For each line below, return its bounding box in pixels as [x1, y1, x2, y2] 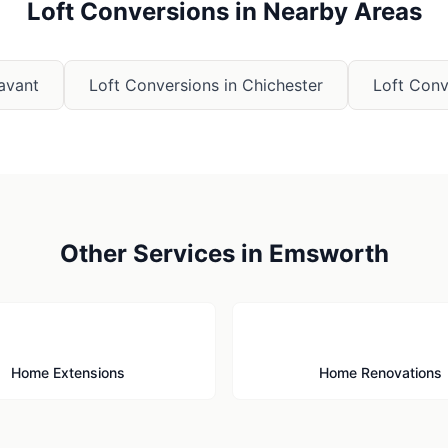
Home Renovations [318, 364, 442, 381]
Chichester [242, 75, 323, 95]
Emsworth [268, 239, 389, 268]
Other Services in [59, 239, 269, 268]
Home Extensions [11, 364, 125, 381]
